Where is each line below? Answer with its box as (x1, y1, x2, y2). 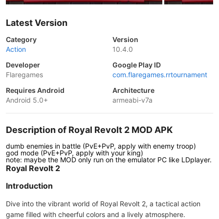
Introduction (6, 181, 53, 191)
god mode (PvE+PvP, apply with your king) (6, 149, 143, 157)
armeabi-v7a (112, 96, 153, 104)
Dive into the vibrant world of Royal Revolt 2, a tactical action (6, 199, 200, 208)
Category (6, 35, 37, 44)
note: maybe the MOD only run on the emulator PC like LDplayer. (6, 155, 212, 164)
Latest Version (6, 18, 67, 28)
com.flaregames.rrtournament (112, 70, 207, 79)
